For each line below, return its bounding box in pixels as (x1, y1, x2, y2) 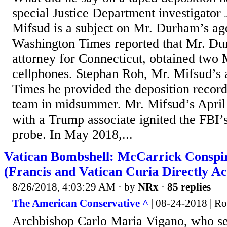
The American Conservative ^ (12, 197, 148, 209)
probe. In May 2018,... (12, 127, 133, 142)
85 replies (167, 181, 211, 194)
